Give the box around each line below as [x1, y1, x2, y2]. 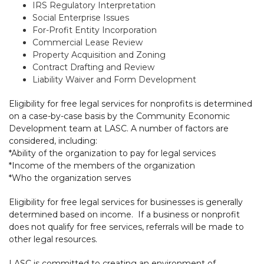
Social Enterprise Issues [32, 12, 129, 23]
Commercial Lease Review [32, 37, 143, 48]
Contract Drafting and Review [32, 61, 154, 72]
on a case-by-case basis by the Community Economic [9, 110, 230, 121]
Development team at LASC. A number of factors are [9, 123, 229, 134]
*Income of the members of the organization [9, 160, 195, 171]
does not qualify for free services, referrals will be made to [9, 221, 244, 232]
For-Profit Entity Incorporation [32, 24, 157, 35]
